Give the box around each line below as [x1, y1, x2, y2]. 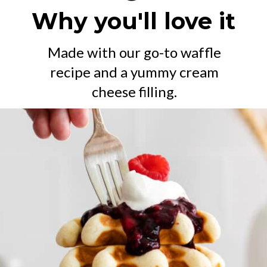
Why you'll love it [31, 7, 235, 35]
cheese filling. [91, 82, 177, 100]
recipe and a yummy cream [49, 63, 219, 80]
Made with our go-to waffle [47, 43, 221, 61]
